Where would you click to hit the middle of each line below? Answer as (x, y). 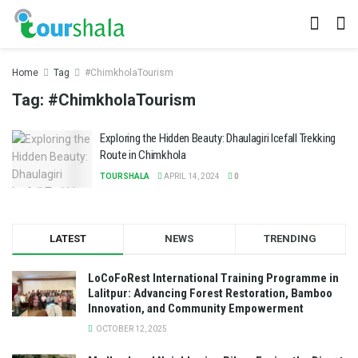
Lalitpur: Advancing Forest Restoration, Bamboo (210, 293)
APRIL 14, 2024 (191, 176)
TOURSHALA (125, 176)
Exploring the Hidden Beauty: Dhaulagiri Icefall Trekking (218, 138)
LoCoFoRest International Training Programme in (213, 278)
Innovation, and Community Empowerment (196, 308)
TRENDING (290, 238)
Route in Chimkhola (143, 155)
